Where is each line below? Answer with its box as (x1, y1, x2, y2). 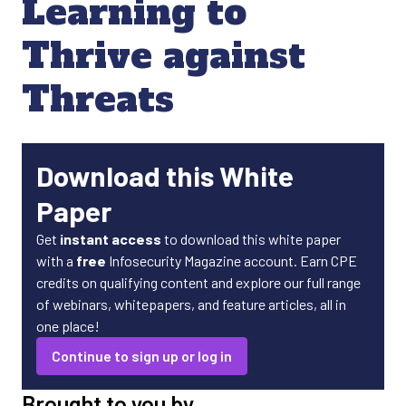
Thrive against (22, 32, 305, 80)
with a (36, 252, 76, 269)
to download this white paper (161, 230, 341, 247)
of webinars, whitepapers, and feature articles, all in (36, 295, 346, 313)
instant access (60, 230, 161, 247)
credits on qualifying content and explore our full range (36, 274, 361, 291)
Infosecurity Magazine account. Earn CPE (106, 252, 357, 269)
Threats (22, 75, 174, 123)
